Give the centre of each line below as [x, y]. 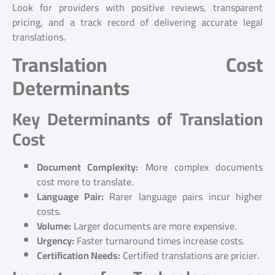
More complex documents [200, 167]
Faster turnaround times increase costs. [160, 241]
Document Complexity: [88, 167]
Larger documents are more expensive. [154, 226]
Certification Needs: [79, 256]
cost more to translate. [85, 182]
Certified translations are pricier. [190, 256]
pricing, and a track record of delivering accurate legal [137, 22]
